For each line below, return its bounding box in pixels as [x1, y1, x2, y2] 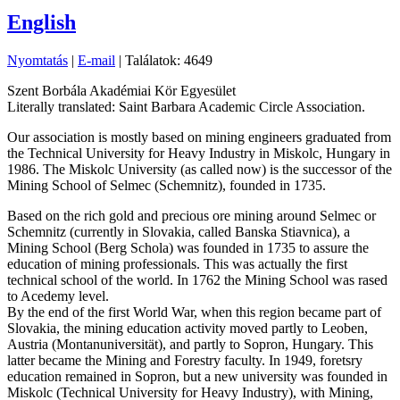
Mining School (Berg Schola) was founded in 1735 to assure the [7, 240, 369, 256]
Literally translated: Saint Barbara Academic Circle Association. [7, 99, 365, 115]
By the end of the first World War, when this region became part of [7, 304, 381, 321]
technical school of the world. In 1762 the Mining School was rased [7, 272, 387, 288]
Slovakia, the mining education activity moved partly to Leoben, [7, 321, 368, 337]
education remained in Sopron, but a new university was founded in [7, 369, 387, 385]
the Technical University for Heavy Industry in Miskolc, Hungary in [7, 146, 390, 162]
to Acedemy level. [7, 288, 109, 304]
